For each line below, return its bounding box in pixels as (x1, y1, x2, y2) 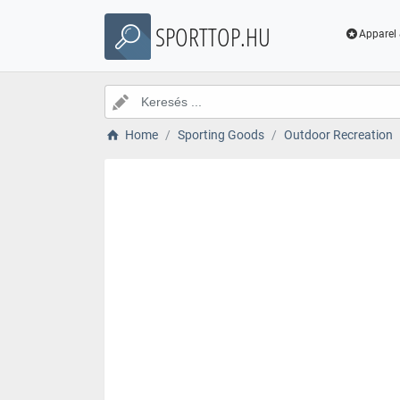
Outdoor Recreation (283, 128, 393, 142)
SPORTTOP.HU (155, 20, 271, 54)
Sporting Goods (177, 128, 264, 142)
